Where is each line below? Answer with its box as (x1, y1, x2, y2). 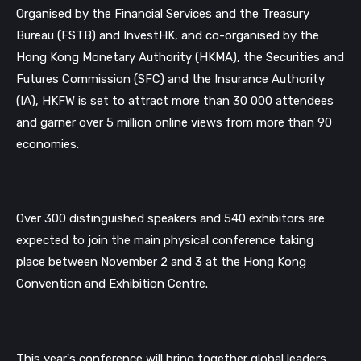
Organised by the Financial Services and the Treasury (16, 6, 309, 21)
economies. (16, 136, 79, 151)
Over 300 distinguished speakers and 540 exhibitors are (16, 211, 325, 226)
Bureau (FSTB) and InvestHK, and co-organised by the (16, 27, 319, 43)
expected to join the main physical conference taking (16, 233, 313, 248)
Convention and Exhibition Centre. (16, 276, 208, 292)
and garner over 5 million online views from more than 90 (16, 114, 332, 130)
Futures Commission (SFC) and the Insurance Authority (16, 71, 325, 86)
